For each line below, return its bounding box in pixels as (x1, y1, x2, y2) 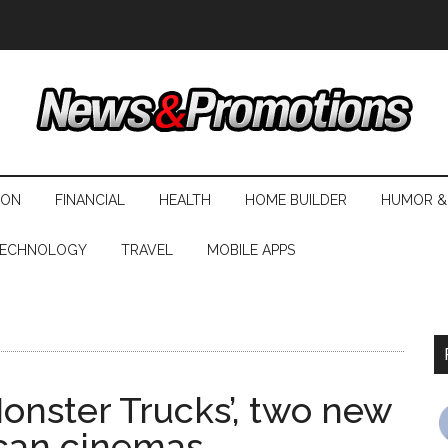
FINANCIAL (55, 192, 125, 208)
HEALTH (159, 192, 211, 208)
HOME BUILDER (245, 192, 347, 208)
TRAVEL (121, 242, 173, 258)
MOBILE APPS (207, 242, 295, 258)
